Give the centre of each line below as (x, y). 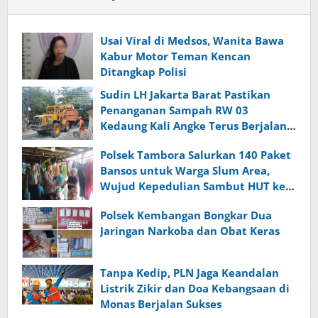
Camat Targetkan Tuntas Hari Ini (188, 142)
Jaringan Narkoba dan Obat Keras (190, 231)
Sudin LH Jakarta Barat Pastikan (185, 95)
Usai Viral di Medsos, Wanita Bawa (192, 40)
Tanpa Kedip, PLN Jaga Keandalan (190, 272)
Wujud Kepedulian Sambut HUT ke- (194, 186)
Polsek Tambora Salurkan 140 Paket (196, 155)
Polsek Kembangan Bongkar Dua (186, 215)
